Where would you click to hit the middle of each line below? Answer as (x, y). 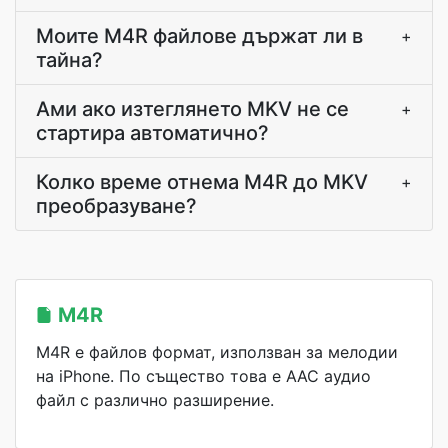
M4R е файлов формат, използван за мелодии (217, 352)
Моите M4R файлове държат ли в (199, 36)
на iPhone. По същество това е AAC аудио (203, 376)
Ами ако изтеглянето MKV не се (192, 109)
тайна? (69, 60)
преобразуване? (116, 206)
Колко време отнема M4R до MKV (202, 182)
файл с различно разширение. (155, 400)
